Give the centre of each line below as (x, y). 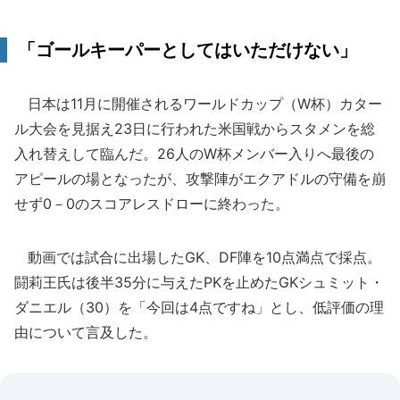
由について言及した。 (86, 332)
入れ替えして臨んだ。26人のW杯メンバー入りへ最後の (194, 154)
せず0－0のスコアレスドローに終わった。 (152, 204)
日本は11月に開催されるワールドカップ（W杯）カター (198, 104)
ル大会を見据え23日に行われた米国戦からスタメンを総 (195, 129)
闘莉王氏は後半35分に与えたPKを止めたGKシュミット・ (199, 282)
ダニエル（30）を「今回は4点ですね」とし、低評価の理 (199, 307)
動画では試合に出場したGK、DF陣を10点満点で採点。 (198, 257)
